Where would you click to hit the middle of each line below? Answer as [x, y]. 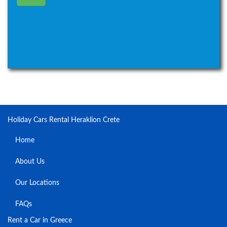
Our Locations [37, 183]
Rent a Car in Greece [40, 221]
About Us [30, 162]
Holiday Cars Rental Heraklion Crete [64, 120]
